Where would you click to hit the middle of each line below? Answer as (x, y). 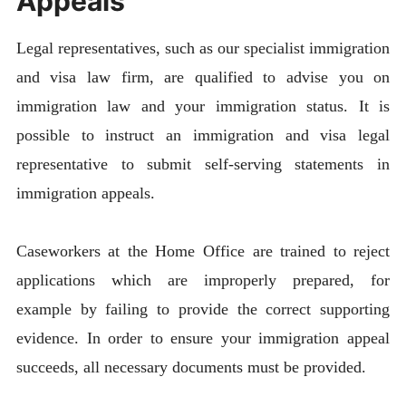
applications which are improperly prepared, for (203, 280)
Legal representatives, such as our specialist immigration (203, 48)
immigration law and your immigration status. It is (203, 106)
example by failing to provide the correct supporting (203, 309)
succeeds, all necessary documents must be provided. (191, 367)
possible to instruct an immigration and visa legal (203, 135)
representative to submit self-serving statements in (203, 164)
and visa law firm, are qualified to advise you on (203, 77)
